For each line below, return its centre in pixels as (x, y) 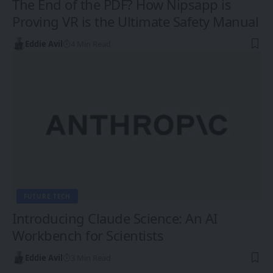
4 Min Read (90, 44)
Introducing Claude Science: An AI (115, 218)
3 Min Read (90, 257)
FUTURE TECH (47, 196)
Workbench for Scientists (88, 235)
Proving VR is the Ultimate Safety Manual (135, 21)
